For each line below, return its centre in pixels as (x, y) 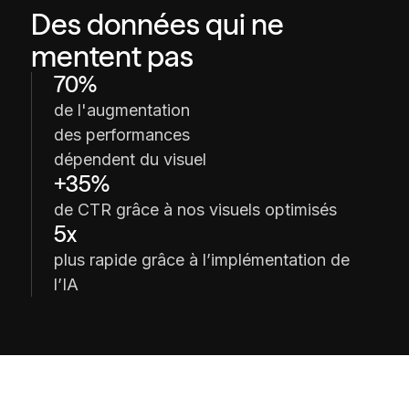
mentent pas (112, 57)
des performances (121, 135)
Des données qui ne (157, 25)
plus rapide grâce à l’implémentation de (201, 260)
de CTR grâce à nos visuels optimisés (195, 210)
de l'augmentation (121, 110)
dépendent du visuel (130, 160)
